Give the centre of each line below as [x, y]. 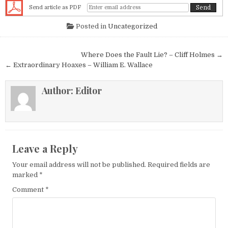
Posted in [91, 26]
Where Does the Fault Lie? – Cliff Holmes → [152, 55]
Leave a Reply [45, 148]
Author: [58, 91]
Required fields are [179, 164]
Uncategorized [132, 26]
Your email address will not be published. [79, 164]
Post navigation [50, 56]
